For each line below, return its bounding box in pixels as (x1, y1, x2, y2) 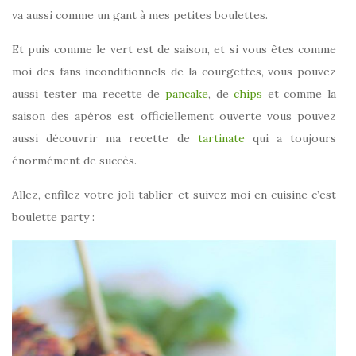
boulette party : (12, 210, 95, 225)
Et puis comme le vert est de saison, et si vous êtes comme (12, 42, 336, 57)
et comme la (267, 87, 337, 102)
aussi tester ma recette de (12, 87, 165, 102)
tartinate (197, 131, 253, 146)
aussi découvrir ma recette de (12, 131, 198, 146)
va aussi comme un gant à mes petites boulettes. (12, 8, 268, 23)
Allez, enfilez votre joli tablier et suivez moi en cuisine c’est (12, 188, 336, 203)
